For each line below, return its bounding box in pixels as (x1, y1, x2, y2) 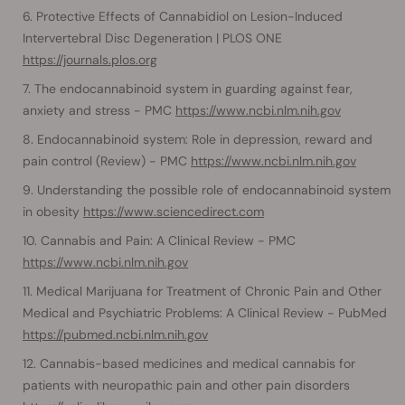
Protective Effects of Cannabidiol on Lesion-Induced (36, 7, 343, 24)
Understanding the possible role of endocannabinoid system (37, 181, 391, 198)
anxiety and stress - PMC (23, 101, 175, 118)
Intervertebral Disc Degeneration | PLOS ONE (23, 29, 282, 46)
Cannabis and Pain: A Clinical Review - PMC (41, 231, 296, 249)
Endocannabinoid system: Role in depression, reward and (37, 130, 372, 147)
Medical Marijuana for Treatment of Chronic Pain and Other (36, 282, 381, 299)
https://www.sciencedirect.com (83, 202, 264, 220)
